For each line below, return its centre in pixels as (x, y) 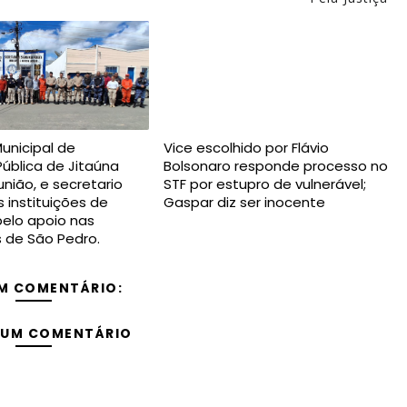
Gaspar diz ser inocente (244, 202)
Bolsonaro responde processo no (275, 166)
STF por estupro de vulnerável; (264, 184)
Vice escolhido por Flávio (246, 148)
